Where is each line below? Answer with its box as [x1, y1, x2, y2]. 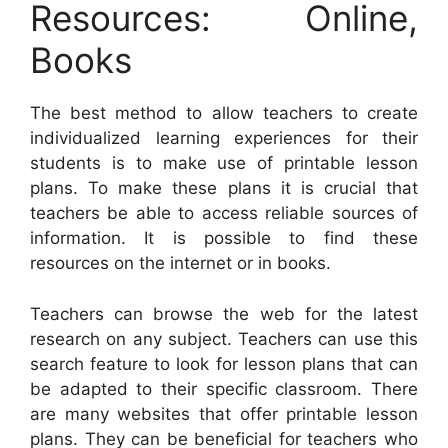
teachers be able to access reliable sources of [30, 203, 418, 224]
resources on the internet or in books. [30, 253, 331, 274]
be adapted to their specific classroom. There [30, 378, 418, 399]
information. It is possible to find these [30, 228, 418, 249]
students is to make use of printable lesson [30, 153, 418, 174]
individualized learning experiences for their [30, 128, 418, 149]
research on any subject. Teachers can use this [30, 328, 418, 349]
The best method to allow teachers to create [30, 103, 418, 124]
